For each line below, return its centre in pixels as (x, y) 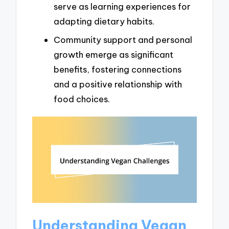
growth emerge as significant (113, 54)
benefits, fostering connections (118, 69)
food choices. (82, 99)
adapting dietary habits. (104, 21)
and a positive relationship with (118, 84)
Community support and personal (123, 39)
